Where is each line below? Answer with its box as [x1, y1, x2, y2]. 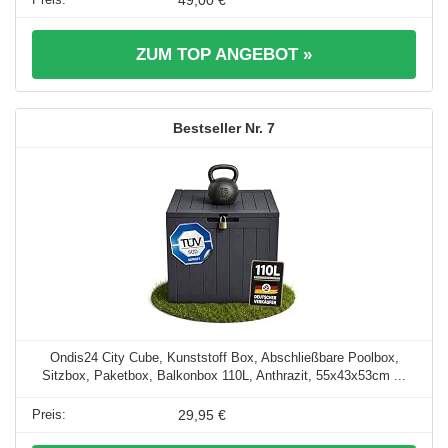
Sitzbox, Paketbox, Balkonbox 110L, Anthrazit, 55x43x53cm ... [42, 368, 406, 384]
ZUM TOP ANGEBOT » [136, 45, 312, 65]
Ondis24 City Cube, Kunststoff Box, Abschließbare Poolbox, [49, 350, 399, 366]
